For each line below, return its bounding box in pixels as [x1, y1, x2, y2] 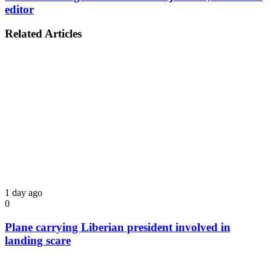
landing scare [5, 233, 71, 247]
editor [5, 2, 34, 16]
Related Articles [5, 27, 82, 41]
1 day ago [5, 188, 42, 198]
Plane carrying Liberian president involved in [5, 220, 230, 233]
